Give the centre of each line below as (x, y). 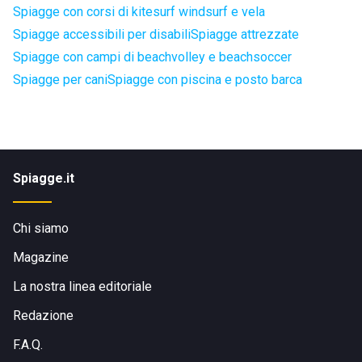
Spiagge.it (44, 178)
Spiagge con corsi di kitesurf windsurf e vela (139, 12)
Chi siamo (41, 228)
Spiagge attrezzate (245, 34)
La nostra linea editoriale (82, 286)
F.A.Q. (28, 345)
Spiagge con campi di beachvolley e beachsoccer (152, 57)
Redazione (43, 316)
